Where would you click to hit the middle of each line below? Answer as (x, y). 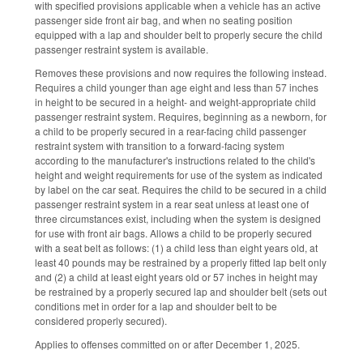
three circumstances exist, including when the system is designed (178, 219)
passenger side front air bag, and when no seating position (164, 20)
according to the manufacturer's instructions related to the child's (175, 160)
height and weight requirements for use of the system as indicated (179, 175)
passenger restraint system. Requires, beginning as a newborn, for (181, 117)
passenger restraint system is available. (122, 49)
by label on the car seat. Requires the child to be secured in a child (181, 190)
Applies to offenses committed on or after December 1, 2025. (167, 344)
